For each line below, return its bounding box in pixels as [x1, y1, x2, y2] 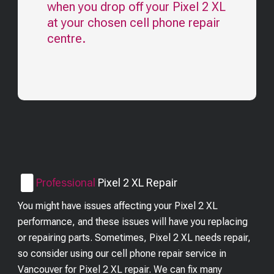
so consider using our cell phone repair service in [18, 248, 227, 259]
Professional [36, 176, 96, 189]
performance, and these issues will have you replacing [18, 216, 248, 228]
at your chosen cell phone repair [47, 15, 221, 30]
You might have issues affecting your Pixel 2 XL [18, 200, 218, 212]
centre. [47, 31, 86, 46]
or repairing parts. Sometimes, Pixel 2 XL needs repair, [18, 232, 251, 243]
